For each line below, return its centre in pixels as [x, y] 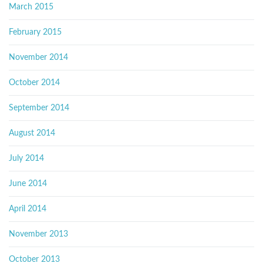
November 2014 [38, 58]
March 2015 [31, 7]
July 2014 [26, 159]
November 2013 [38, 235]
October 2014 [34, 83]
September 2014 [39, 108]
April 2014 [28, 209]
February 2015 [35, 33]
